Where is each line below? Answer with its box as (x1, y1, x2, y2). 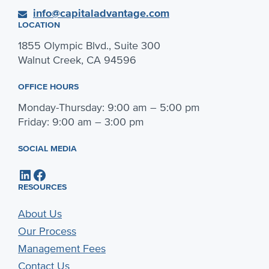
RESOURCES (18, 182, 67, 192)
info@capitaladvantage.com (33, 7, 169, 20)
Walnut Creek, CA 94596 (18, 53, 136, 67)
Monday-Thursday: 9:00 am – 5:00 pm (18, 101, 200, 114)
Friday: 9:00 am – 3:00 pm (18, 115, 144, 128)
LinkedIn (17, 165, 25, 183)
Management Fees (18, 242, 106, 255)
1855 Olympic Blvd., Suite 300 (18, 39, 160, 52)
